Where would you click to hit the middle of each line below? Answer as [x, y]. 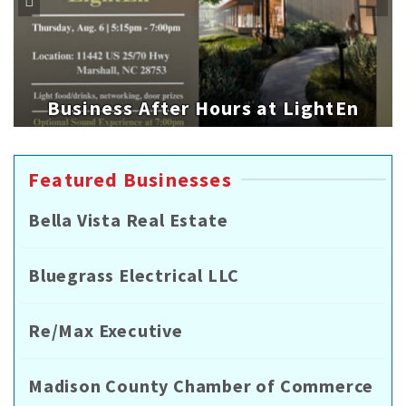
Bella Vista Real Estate [128, 220]
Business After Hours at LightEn [203, 108]
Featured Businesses [130, 180]
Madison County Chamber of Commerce [201, 386]
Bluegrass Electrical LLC [134, 275]
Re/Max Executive [106, 331]
